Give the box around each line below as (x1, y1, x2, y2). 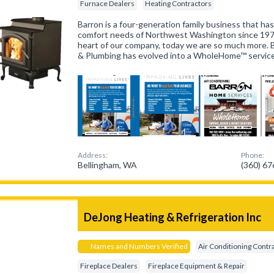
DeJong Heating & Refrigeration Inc (84, 210, 262, 224)
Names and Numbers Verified (89, 242, 188, 251)
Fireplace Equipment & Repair (148, 261, 245, 270)
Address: (78, 150, 108, 160)
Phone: (241, 150, 265, 160)
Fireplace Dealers (80, 261, 138, 270)
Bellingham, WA (78, 160, 138, 170)
